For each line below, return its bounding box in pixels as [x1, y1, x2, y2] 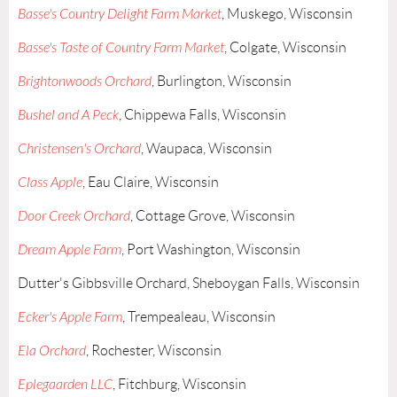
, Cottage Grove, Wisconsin [130, 208, 295, 224]
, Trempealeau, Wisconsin [122, 309, 276, 325]
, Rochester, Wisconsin [86, 343, 222, 359]
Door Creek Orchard [18, 208, 130, 225]
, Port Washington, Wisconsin [121, 242, 300, 258]
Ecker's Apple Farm [18, 309, 122, 326]
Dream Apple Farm [18, 242, 121, 259]
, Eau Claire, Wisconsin [82, 175, 219, 191]
